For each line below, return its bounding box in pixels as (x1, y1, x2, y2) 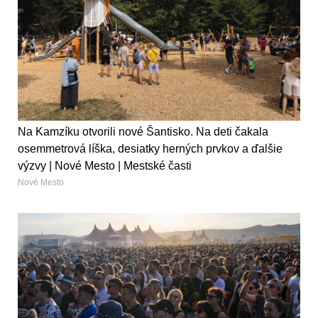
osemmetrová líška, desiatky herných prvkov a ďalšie (18, 143, 283, 155)
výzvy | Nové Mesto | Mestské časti (18, 160, 192, 172)
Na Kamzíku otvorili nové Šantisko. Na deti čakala (18, 126, 268, 138)
